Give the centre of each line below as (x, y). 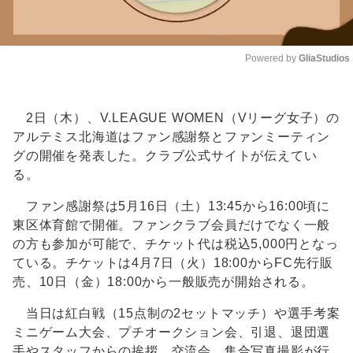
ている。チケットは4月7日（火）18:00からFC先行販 (173, 263)
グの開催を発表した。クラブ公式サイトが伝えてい (165, 156)
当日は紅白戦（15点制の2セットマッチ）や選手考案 (176, 314)
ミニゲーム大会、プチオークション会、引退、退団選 (172, 333)
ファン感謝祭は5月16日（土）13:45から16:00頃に (171, 206)
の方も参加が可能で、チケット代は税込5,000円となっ (176, 244)
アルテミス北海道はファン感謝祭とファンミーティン (172, 137)
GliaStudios (324, 59)
